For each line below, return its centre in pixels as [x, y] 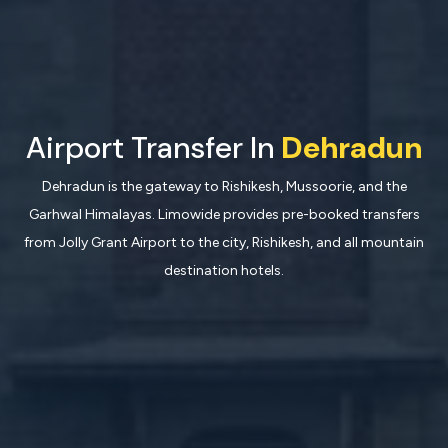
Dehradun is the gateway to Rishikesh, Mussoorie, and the [224, 186]
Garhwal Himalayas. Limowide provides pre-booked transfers [224, 214]
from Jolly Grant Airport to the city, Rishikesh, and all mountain [224, 242]
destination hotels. [224, 270]
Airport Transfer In [150, 147]
